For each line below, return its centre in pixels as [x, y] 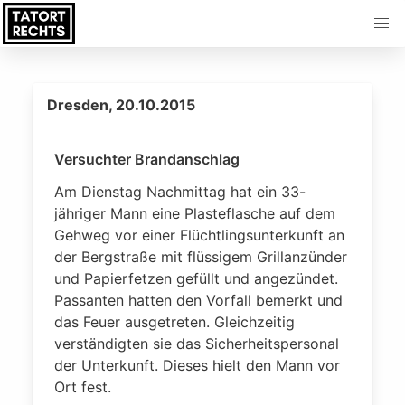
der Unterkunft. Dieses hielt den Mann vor [197, 365]
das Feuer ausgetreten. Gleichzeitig [174, 322]
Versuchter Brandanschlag [147, 159]
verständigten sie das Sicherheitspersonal [197, 344]
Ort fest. [83, 387]
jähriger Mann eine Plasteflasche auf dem [195, 213]
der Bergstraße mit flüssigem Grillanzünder [201, 257]
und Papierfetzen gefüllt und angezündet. [196, 278]
